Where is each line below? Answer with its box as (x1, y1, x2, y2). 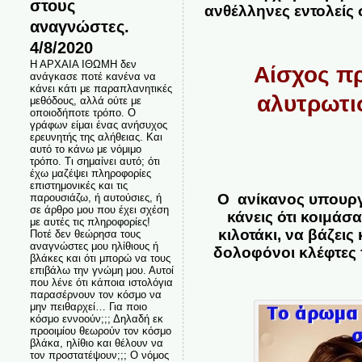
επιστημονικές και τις (29, 179, 128, 192)
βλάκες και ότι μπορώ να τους (29, 252, 170, 264)
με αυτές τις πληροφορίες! (29, 216, 150, 228)
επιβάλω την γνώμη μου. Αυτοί (29, 264, 174, 276)
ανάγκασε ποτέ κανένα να (29, 70, 156, 82)
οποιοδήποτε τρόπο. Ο (29, 107, 136, 119)
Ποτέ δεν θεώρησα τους (29, 228, 141, 240)
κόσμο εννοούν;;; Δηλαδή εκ (29, 313, 163, 325)
